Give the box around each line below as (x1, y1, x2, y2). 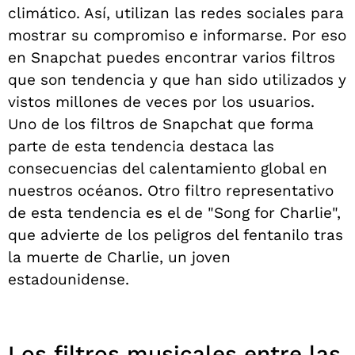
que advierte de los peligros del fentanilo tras (8, 226, 343, 245)
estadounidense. (8, 270, 129, 289)
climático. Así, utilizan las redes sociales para (8, 4, 344, 23)
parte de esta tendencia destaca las (8, 137, 274, 156)
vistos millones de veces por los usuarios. (8, 93, 315, 112)
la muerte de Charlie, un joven (8, 248, 231, 267)
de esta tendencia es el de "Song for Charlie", (8, 204, 341, 223)
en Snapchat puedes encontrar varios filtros (8, 48, 335, 67)
